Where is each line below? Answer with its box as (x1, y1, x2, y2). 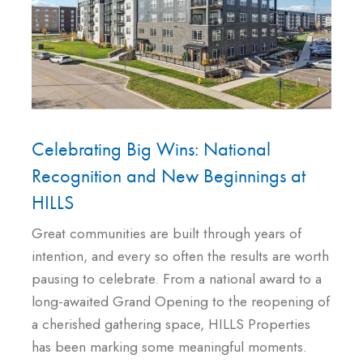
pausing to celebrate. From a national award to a (32, 268, 322, 290)
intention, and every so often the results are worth (32, 246, 329, 267)
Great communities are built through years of (32, 223, 301, 245)
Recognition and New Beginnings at (32, 163, 305, 189)
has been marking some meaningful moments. (32, 336, 307, 358)
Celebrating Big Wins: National (32, 136, 271, 162)
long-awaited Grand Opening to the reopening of (32, 291, 330, 313)
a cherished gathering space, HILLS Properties (32, 314, 310, 335)
